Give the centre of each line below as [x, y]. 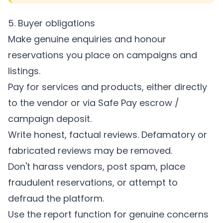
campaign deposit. [50, 119]
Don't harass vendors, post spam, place [97, 167]
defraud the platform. [56, 198]
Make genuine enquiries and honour [87, 39]
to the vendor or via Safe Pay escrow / [94, 103]
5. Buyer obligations [52, 23]
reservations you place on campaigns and [103, 55]
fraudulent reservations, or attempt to [93, 182]
